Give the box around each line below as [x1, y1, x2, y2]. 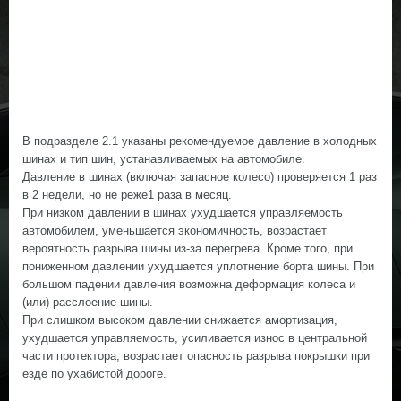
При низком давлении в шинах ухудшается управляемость [22, 206, 343, 219]
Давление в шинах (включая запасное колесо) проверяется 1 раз [22, 170, 377, 183]
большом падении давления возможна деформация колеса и [22, 277, 355, 291]
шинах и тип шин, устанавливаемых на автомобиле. [22, 152, 305, 166]
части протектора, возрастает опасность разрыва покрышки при [22, 349, 370, 363]
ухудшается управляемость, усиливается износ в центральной [22, 331, 367, 345]
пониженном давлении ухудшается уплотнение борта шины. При [22, 260, 374, 273]
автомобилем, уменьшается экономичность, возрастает [22, 224, 327, 237]
